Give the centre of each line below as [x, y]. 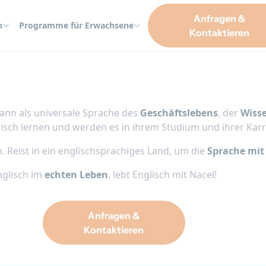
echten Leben [76, 175]
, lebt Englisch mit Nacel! [162, 175]
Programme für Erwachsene [76, 25]
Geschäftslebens [179, 113]
